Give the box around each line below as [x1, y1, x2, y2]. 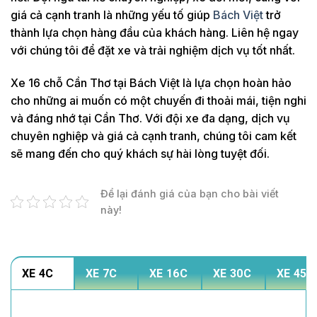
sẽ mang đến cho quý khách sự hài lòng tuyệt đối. [11, 146, 270, 161]
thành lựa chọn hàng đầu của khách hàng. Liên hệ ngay [11, 25, 299, 40]
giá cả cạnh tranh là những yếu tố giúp [11, 7, 213, 22]
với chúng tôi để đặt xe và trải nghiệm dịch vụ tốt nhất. [11, 42, 295, 57]
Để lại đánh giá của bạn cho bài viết [100, 187, 279, 200]
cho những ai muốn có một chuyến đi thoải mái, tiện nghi [11, 93, 306, 108]
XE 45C [277, 266, 315, 280]
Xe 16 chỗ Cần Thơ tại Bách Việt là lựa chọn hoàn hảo [11, 75, 292, 90]
